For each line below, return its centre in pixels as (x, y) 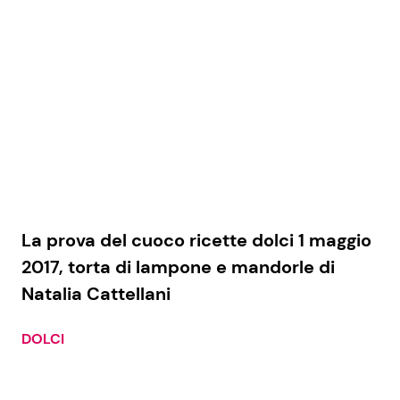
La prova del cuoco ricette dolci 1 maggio (196, 240)
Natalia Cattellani (96, 293)
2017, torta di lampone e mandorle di (178, 267)
